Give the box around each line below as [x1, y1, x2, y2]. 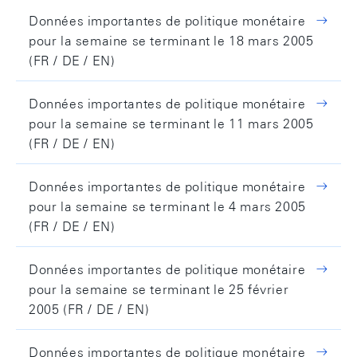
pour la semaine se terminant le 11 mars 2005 [29, 116, 314, 131]
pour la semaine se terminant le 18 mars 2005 [29, 33, 314, 49]
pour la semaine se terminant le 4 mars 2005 [29, 198, 306, 214]
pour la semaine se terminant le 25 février [29, 281, 289, 297]
